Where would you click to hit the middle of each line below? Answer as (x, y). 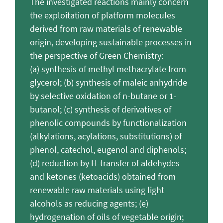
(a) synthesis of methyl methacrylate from (108, 69)
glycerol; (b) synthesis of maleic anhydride (109, 82)
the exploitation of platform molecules (103, 15)
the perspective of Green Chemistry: (97, 55)
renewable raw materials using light (97, 190)
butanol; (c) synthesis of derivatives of (101, 109)
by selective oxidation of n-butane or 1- (103, 96)
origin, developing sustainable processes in (111, 42)
